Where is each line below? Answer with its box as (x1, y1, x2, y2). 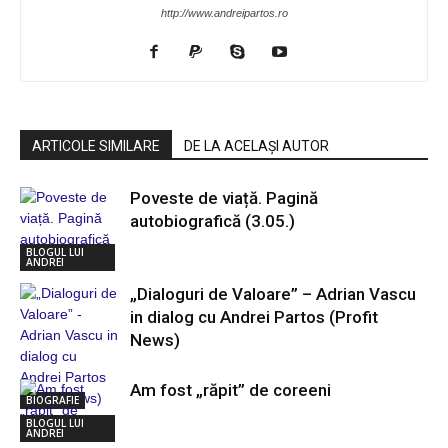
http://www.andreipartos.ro (160, 7, 288, 19)
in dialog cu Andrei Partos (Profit (130, 307, 378, 327)
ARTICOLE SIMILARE (32, 138, 160, 154)
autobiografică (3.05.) (130, 211, 295, 231)
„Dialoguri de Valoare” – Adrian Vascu (130, 284, 416, 304)
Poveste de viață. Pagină (130, 188, 318, 208)
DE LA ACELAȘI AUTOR (184, 138, 329, 154)
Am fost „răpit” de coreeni (130, 380, 331, 400)
